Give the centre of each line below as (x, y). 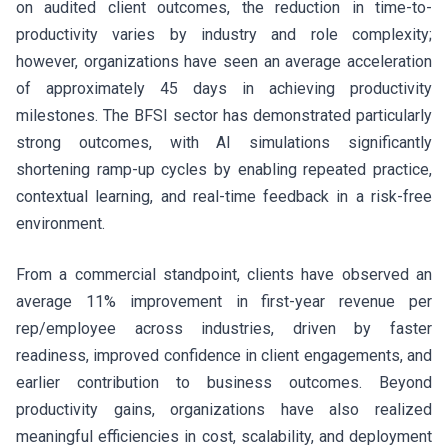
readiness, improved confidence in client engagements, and (224, 355)
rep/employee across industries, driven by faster (224, 328)
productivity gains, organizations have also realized (224, 409)
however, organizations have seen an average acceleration (224, 61)
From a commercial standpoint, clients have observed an (224, 274)
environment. (62, 223)
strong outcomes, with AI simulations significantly (224, 142)
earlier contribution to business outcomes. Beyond (224, 382)
